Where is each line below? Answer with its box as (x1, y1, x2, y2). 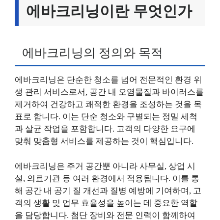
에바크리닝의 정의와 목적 (22, 46, 163, 59)
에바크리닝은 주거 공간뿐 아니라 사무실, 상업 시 (15, 161, 195, 171)
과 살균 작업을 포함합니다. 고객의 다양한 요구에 (15, 124, 195, 134)
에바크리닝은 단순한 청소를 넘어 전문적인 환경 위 (15, 75, 202, 84)
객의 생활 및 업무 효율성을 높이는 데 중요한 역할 (15, 198, 197, 208)
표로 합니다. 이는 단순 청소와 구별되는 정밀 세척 (15, 112, 197, 121)
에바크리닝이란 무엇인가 (26, 3, 192, 19)
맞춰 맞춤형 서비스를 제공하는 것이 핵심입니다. (15, 137, 193, 146)
